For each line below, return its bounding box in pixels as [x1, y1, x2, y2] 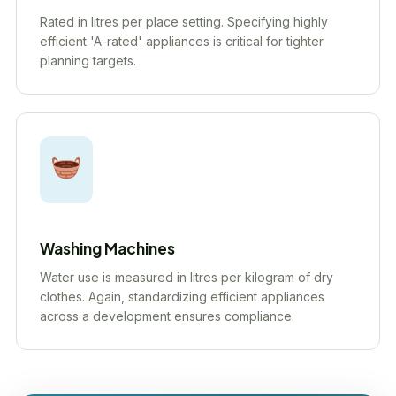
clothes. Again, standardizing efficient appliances [40, 289, 324, 304]
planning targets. [40, 53, 136, 68]
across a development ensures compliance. [40, 308, 294, 324]
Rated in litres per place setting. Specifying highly [40, 14, 328, 29]
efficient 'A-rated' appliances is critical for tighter [40, 34, 324, 49]
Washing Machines [40, 239, 175, 258]
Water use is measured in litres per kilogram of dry [40, 270, 333, 285]
